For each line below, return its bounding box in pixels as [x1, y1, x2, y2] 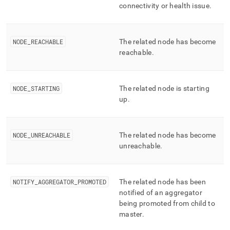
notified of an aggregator [119, 188, 202, 197]
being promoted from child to [119, 199, 215, 207]
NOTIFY [13, 178, 34, 186]
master [119, 210, 142, 218]
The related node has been [119, 178, 206, 186]
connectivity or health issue [119, 2, 209, 10]
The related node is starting [119, 84, 209, 92]
